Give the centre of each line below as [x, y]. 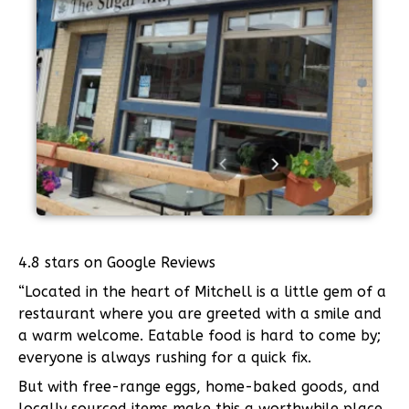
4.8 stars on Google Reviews [117, 263]
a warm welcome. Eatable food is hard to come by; [199, 336]
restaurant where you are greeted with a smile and [200, 314]
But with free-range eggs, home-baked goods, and [199, 387]
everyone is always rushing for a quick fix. [165, 358]
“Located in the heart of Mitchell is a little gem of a [202, 292]
